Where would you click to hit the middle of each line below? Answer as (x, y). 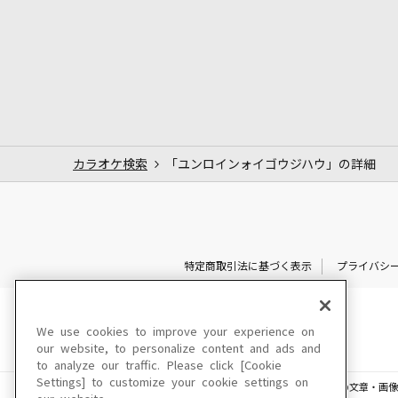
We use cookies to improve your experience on (175, 332)
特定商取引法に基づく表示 (247, 266)
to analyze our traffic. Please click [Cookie (159, 366)
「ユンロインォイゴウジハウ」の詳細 (271, 164)
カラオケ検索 (110, 164)
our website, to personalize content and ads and (179, 349)
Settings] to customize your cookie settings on (172, 382)
